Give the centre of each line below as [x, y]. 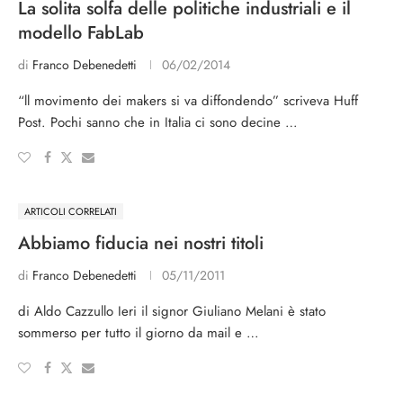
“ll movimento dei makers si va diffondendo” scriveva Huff [188, 101]
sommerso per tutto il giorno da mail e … [139, 333]
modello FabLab [81, 33]
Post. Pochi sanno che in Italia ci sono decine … [158, 122]
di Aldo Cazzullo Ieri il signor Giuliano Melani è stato [172, 311]
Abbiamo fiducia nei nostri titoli [141, 243]
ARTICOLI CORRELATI [71, 211]
